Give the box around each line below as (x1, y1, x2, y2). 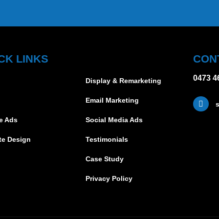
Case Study (86, 155, 124, 163)
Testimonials (86, 135, 129, 143)
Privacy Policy (86, 175, 133, 182)
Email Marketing (86, 96, 139, 104)
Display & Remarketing (86, 77, 162, 85)
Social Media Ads (86, 116, 143, 124)
